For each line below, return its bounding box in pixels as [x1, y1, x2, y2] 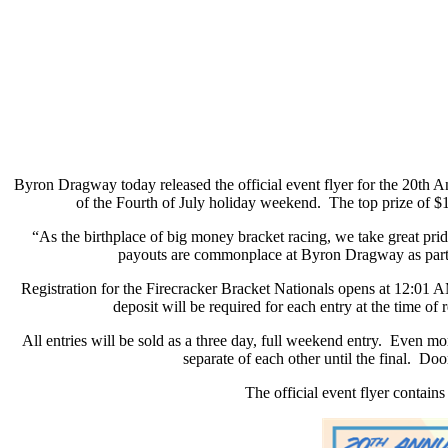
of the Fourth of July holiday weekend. [75, 194, 321, 212]
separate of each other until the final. [182, 350, 411, 368]
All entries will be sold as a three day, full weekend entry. [21, 332, 382, 350]
